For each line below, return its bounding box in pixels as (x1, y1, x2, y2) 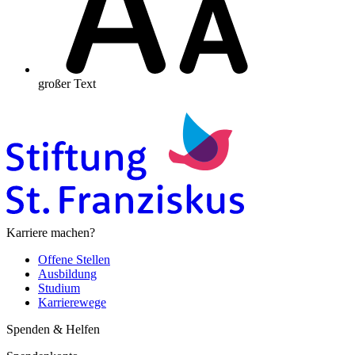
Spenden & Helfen (6, 322, 100, 336)
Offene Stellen (38, 252, 110, 266)
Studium (38, 281, 80, 295)
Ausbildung (38, 266, 97, 281)
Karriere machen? (6, 225, 95, 239)
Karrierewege (38, 295, 106, 309)
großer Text (38, 76, 96, 90)
